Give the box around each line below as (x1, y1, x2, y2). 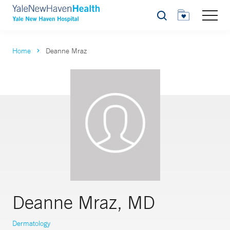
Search (156, 14, 179, 23)
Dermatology (12, 219, 50, 228)
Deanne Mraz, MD (12, 191, 155, 213)
